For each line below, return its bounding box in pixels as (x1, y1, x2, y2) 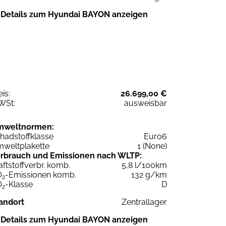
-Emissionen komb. (5, 169, 76, 180)
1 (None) (137, 141, 167, 151)
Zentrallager (122, 197, 167, 207)
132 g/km (131, 169, 167, 180)
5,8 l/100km (122, 160, 167, 170)
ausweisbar (124, 98, 167, 108)
